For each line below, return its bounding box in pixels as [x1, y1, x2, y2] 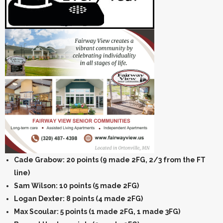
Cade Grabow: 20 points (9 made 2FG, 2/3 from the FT [14, 155, 206, 164]
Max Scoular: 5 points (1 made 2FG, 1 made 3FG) [14, 207, 180, 216]
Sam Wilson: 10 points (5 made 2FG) [14, 181, 139, 190]
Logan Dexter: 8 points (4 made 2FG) [14, 194, 143, 203]
